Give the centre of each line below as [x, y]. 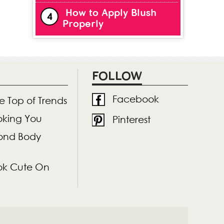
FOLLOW [117, 76]
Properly [83, 24]
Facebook [136, 99]
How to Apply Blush [111, 13]
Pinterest [131, 119]
